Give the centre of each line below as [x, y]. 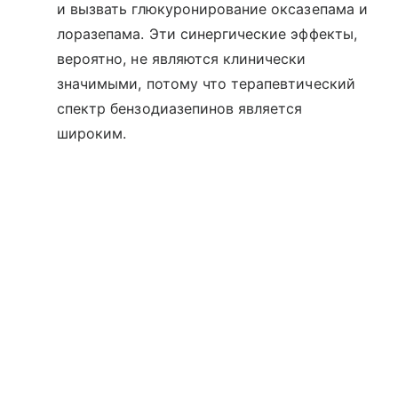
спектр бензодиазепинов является [180, 109]
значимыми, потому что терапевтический [206, 84]
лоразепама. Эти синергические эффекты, [207, 34]
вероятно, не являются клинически [182, 59]
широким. [92, 134]
